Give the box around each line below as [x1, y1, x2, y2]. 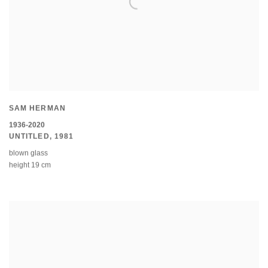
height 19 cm [9, 161, 51, 170]
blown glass [9, 149, 48, 158]
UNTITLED [9, 132, 50, 141]
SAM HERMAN [9, 104, 66, 113]
